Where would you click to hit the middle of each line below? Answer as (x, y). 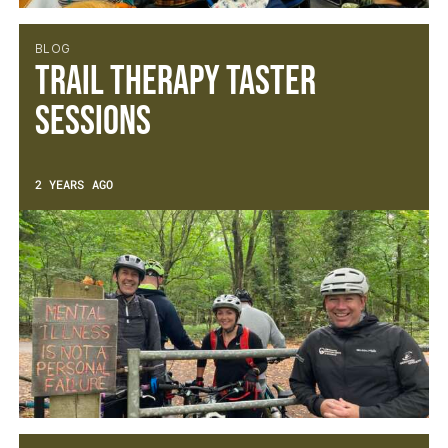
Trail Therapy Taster (175, 82)
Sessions (92, 122)
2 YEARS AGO (73, 184)
